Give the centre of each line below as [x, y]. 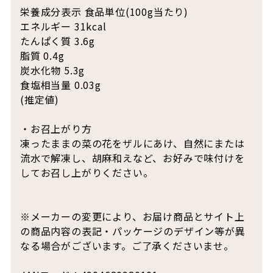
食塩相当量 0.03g [60, 85]
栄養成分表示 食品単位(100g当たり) [104, 12]
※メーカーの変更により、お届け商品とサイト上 [132, 217]
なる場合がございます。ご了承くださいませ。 [127, 246]
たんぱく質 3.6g [57, 41]
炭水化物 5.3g [52, 70]
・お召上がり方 [56, 129]
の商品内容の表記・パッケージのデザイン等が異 [133, 231]
